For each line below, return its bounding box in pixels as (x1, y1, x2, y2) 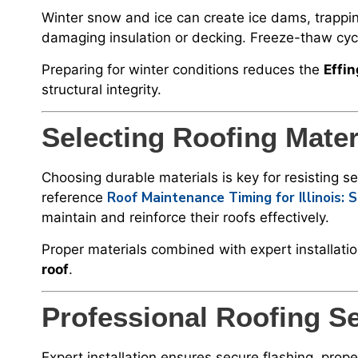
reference (42, 189, 107, 206)
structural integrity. (42, 81, 161, 97)
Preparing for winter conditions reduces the (42, 61, 324, 78)
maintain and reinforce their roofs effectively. (42, 209, 329, 226)
